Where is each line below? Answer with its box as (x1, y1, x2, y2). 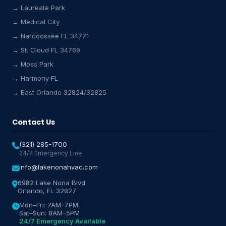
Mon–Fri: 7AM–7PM (19, 201, 78, 209)
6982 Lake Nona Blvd (18, 179, 85, 187)
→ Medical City (12, 18, 60, 26)
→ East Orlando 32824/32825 (12, 88, 106, 96)
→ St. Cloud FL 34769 (12, 46, 80, 54)
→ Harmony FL (12, 74, 58, 82)
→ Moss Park (12, 60, 53, 68)
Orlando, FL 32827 (18, 187, 76, 195)
